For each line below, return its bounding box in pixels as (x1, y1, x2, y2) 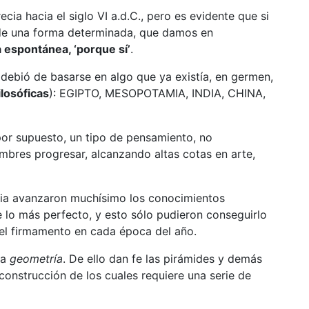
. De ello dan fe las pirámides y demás (62, 251, 262, 266)
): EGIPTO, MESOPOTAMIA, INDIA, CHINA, (48, 86, 266, 100)
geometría (9, 251, 63, 266)
